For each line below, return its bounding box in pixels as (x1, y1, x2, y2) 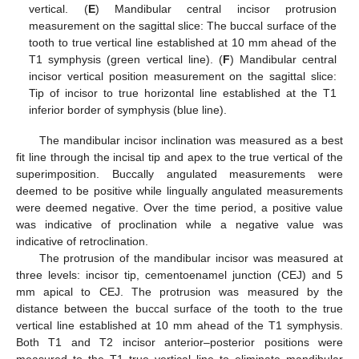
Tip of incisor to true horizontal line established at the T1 (29, 87, 337, 100)
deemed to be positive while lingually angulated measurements (16, 184, 343, 198)
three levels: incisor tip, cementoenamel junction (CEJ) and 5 (16, 268, 343, 282)
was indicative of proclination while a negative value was (16, 218, 343, 232)
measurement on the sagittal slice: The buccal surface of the (29, 19, 337, 33)
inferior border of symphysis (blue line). (29, 103, 228, 117)
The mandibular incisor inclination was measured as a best (38, 134, 343, 147)
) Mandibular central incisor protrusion (95, 2, 337, 16)
